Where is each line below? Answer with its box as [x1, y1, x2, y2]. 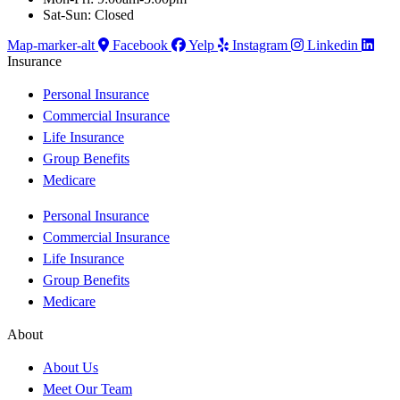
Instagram [232, 37, 287, 53]
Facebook [112, 37, 168, 53]
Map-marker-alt [7, 37, 95, 53]
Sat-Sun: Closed [43, 6, 134, 22]
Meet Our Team [43, 380, 132, 396]
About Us [43, 359, 98, 375]
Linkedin [307, 37, 358, 53]
